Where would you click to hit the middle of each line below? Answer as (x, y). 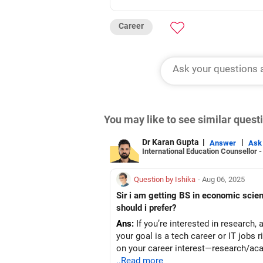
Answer (223, 143)
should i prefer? (146, 208)
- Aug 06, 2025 (221, 179)
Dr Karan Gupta (171, 142)
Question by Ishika (165, 179)
